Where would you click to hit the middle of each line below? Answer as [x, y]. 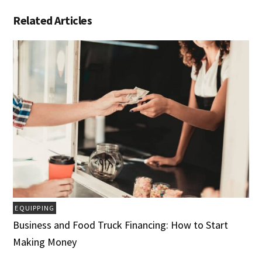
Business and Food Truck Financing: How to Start [121, 225]
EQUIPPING [35, 208]
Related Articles [53, 20]
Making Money [45, 242]
